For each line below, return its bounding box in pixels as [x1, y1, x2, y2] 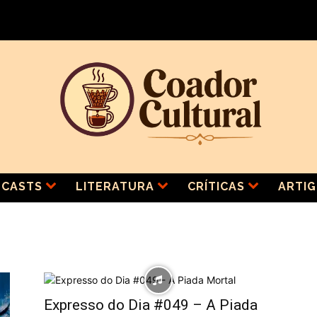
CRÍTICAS [187, 180, 245, 193]
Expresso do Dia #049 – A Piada [44, 296, 258, 313]
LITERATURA [75, 180, 154, 193]
